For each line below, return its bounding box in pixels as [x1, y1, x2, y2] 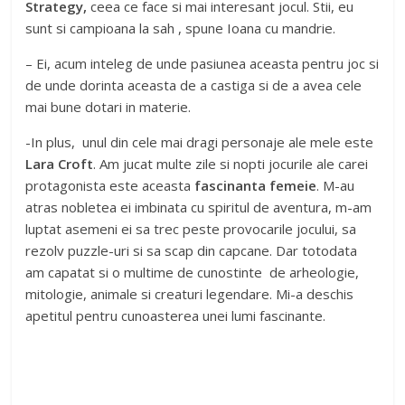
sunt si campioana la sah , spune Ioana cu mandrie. [25, 19, 336, 37]
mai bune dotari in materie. [25, 98, 192, 116]
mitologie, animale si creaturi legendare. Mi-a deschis [25, 285, 354, 303]
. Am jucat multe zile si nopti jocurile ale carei [93, 155, 369, 173]
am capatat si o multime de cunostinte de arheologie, [25, 263, 360, 281]
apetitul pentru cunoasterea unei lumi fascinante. [25, 306, 326, 325]
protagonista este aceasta [25, 176, 195, 194]
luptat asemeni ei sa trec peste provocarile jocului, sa [25, 220, 357, 238]
